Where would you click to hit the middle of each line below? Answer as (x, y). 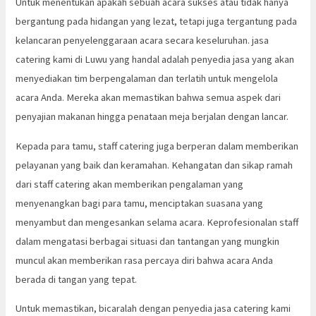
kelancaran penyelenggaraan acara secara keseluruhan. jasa (142, 41)
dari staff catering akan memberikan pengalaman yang (130, 184)
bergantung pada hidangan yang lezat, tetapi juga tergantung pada (157, 22)
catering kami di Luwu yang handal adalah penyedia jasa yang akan (155, 60)
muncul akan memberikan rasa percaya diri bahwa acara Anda (145, 260)
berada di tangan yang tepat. (77, 279)
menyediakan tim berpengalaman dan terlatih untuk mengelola (147, 79)
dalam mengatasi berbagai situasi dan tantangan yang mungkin (148, 241)
